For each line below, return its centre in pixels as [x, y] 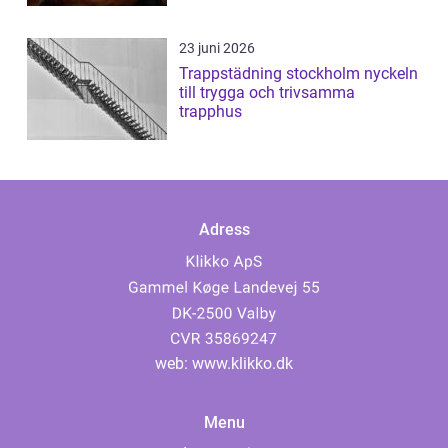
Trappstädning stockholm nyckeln [271, 73]
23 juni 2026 [217, 47]
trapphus [210, 111]
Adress [224, 229]
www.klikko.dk [242, 364]
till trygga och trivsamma [267, 92]
